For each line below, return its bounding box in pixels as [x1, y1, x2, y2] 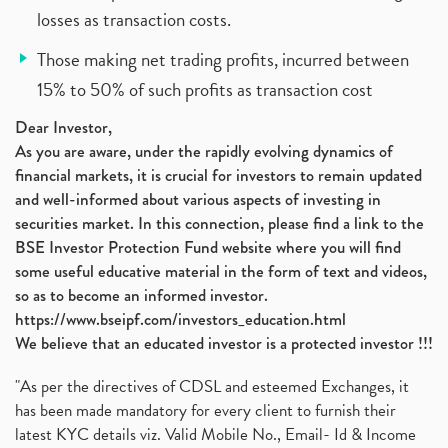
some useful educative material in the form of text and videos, [15, 259, 427, 283]
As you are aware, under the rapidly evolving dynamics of [15, 139, 393, 163]
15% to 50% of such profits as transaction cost [37, 75, 373, 104]
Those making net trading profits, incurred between [37, 45, 409, 74]
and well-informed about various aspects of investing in [15, 187, 381, 211]
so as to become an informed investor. [15, 283, 268, 307]
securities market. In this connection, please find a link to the [15, 211, 424, 235]
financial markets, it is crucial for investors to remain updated [15, 163, 422, 187]
